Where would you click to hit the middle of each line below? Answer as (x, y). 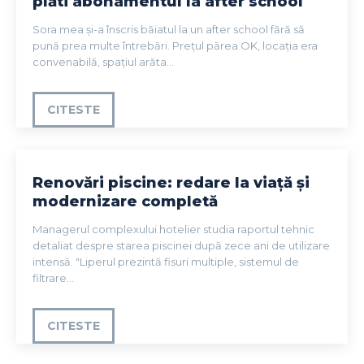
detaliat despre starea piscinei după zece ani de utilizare (181, 245)
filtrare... (53, 277)
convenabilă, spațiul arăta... (103, 61)
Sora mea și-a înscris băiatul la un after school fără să (169, 29)
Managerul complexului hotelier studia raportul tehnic (173, 229)
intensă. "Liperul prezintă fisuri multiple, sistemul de (166, 261)
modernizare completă (125, 201)
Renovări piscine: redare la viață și (171, 182)
